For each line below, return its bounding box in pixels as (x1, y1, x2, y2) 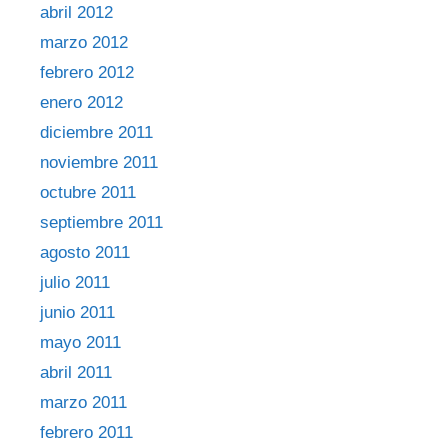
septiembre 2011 (40, 212, 163, 232)
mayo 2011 (40, 332, 121, 352)
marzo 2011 (40, 392, 127, 412)
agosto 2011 (40, 242, 130, 262)
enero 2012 (40, 92, 123, 112)
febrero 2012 (40, 62, 134, 82)
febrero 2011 (40, 422, 133, 442)
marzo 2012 (40, 32, 128, 52)
